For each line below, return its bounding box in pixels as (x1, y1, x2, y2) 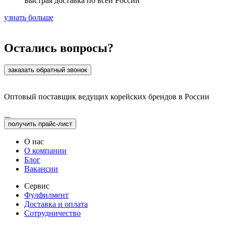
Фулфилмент (24, 191, 69, 200)
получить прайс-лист (8, 120, 72, 128)
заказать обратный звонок (8, 66, 87, 74)
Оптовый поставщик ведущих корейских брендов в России (4, 92, 209, 101)
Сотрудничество (24, 209, 81, 218)
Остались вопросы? (4, 41, 114, 54)
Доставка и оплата (24, 200, 88, 209)
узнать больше (4, 13, 53, 22)
